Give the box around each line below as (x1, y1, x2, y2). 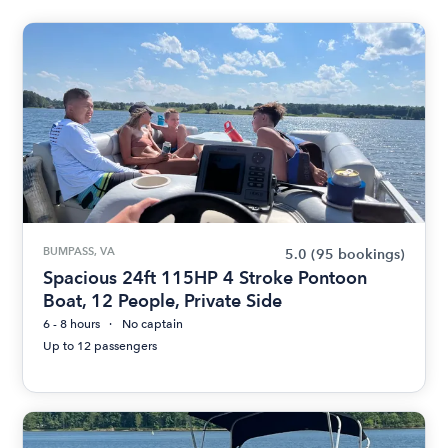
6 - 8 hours (43, 317, 101, 331)
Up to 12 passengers (43, 339, 158, 353)
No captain (122, 317, 184, 331)
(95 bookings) (310, 246, 405, 263)
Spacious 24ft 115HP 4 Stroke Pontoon (43, 267, 368, 288)
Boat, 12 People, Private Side (43, 290, 283, 311)
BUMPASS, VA (43, 244, 116, 258)
